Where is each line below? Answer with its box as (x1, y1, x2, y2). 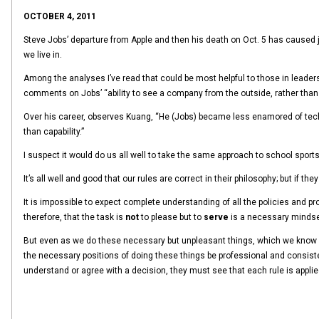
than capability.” (23, 127, 84, 137)
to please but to (141, 212, 204, 222)
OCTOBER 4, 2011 (23, 11, 96, 21)
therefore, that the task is (23, 212, 125, 222)
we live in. (23, 50, 62, 60)
